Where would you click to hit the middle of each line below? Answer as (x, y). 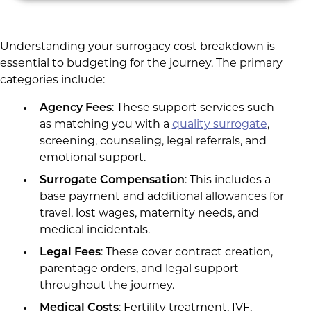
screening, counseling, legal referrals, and (153, 142)
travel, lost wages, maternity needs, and (149, 214)
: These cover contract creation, (186, 253)
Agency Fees (75, 109)
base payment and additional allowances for (161, 197)
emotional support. (92, 159)
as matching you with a (106, 125)
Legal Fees (70, 253)
